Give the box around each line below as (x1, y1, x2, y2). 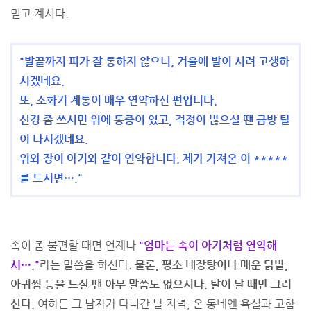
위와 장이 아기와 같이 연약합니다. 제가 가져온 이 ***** (19, 152, 288, 165)
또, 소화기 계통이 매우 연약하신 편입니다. (19, 94, 217, 107)
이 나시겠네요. (19, 133, 91, 146)
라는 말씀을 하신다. (40, 258, 135, 271)
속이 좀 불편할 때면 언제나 (10, 239, 139, 252)
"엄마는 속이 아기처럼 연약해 (139, 239, 277, 252)
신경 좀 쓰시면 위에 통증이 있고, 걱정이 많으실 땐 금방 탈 (19, 113, 290, 126)
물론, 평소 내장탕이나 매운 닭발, (135, 258, 288, 271)
